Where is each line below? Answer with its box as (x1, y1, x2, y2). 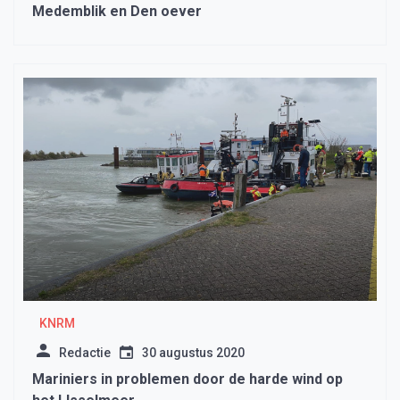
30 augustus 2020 (142, 346, 245, 361)
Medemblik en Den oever (32, 3, 202, 21)
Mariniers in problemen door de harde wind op (32, 371, 343, 388)
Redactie (59, 346, 111, 361)
